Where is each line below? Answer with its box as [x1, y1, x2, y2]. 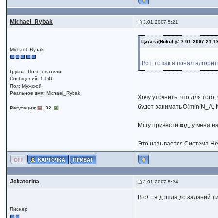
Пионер [10, 206, 28, 212]
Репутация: [10, 105, 38, 110]
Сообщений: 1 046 [10, 76, 54, 81]
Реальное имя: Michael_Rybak [10, 91, 81, 96]
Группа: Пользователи [10, 69, 62, 74]
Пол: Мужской [10, 83, 42, 89]
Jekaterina [10, 178, 40, 185]
